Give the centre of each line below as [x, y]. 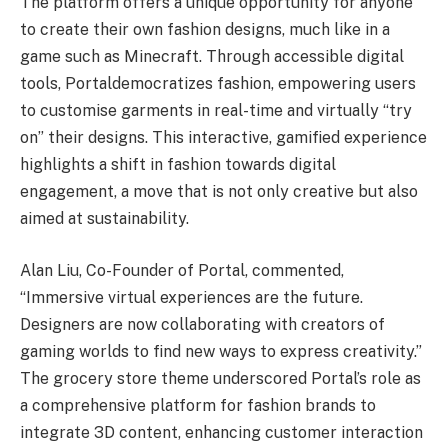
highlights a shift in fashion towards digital [178, 165]
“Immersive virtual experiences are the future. [191, 298]
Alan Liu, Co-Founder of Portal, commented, [182, 271]
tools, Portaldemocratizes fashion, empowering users [218, 84]
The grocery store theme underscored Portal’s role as [220, 379]
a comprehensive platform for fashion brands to [198, 406]
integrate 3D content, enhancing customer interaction [221, 433]
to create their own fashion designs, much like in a [205, 30]
